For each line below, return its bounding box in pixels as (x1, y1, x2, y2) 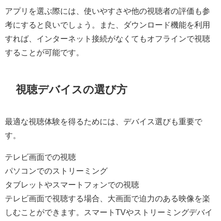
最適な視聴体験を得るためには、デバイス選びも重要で (5, 117, 202, 125)
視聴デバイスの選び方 (16, 83, 128, 95)
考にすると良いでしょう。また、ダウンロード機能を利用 (5, 21, 210, 29)
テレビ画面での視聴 (5, 152, 76, 161)
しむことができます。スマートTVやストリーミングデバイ (5, 208, 213, 216)
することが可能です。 (5, 48, 84, 57)
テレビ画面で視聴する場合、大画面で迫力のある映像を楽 (5, 194, 210, 202)
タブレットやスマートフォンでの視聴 (5, 180, 139, 188)
